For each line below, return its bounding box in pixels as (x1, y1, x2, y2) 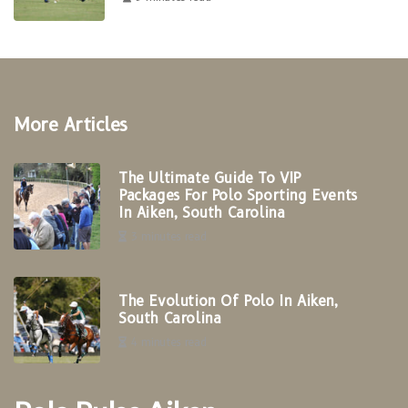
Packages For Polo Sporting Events (118, 187, 357, 205)
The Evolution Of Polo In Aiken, (118, 291, 338, 310)
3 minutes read (130, 229, 207, 244)
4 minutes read (130, 334, 207, 349)
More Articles (14, 114, 127, 137)
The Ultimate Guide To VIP (118, 169, 301, 188)
